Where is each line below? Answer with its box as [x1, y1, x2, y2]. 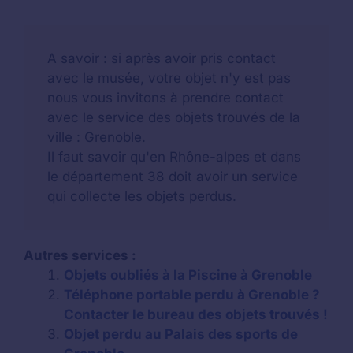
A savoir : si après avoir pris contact [47, 50, 276, 66]
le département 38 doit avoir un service [47, 168, 298, 184]
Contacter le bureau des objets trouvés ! [64, 306, 328, 322]
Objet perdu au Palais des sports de [64, 325, 298, 342]
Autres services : [24, 247, 136, 263]
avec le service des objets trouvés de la [47, 109, 300, 125]
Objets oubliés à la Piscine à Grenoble [64, 266, 312, 283]
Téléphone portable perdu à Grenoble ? [64, 286, 320, 303]
